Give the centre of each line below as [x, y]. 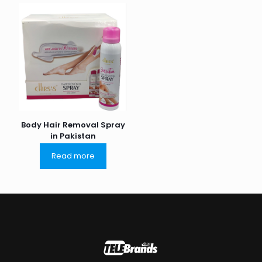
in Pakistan [73, 136]
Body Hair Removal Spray [73, 125]
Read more [73, 156]
